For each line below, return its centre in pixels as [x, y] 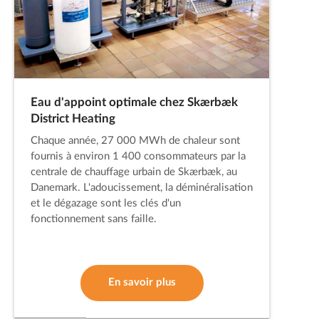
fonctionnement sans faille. [93, 219]
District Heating [73, 119]
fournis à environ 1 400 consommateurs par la [138, 157]
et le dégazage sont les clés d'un [105, 204]
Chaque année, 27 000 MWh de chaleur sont [135, 141]
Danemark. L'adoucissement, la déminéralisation [141, 188]
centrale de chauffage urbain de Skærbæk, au [134, 172]
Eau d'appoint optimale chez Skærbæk [134, 102]
